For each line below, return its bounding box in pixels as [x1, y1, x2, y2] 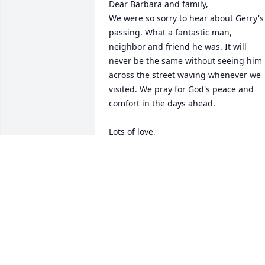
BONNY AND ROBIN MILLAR [109, 167, 222, 179]
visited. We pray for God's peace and [109, 83, 254, 95]
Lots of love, [109, 126, 156, 138]
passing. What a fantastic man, [109, 27, 232, 38]
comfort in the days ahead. [109, 98, 218, 109]
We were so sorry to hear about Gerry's [109, 12, 264, 24]
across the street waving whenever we [109, 69, 261, 81]
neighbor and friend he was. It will [109, 41, 247, 53]
